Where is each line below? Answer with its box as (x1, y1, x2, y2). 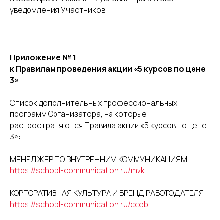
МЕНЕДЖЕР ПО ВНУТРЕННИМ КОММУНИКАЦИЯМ (10, 154, 187, 165)
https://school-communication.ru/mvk (10, 165, 145, 176)
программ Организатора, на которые (10, 109, 147, 119)
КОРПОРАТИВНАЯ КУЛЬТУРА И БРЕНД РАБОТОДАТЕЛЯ (10, 188, 204, 198)
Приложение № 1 (10, 52, 76, 63)
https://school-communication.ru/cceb (10, 199, 148, 210)
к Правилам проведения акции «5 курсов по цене (10, 63, 206, 74)
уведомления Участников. (10, 4, 107, 15)
